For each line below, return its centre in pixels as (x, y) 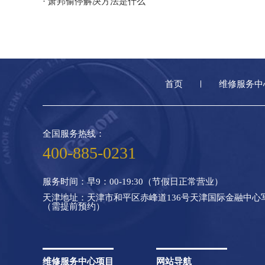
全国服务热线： (74, 133)
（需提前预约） (74, 206)
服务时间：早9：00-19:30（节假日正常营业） (133, 181)
